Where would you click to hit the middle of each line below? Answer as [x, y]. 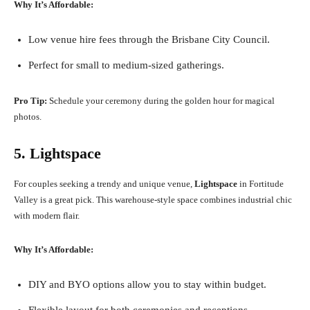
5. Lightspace [57, 154]
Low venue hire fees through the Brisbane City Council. [149, 40]
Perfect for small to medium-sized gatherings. [126, 65]
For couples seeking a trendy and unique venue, [104, 184]
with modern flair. [47, 216]
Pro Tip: [30, 101]
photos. [28, 117]
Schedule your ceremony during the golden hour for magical [161, 101]
